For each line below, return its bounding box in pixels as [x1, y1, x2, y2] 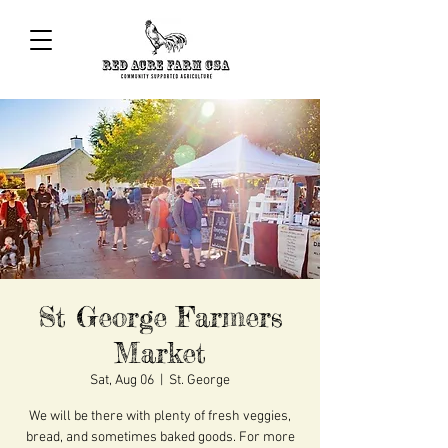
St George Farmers [37, 300, 283, 335]
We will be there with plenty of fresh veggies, [29, 408, 291, 426]
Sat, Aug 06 [90, 372, 154, 390]
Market [114, 336, 206, 371]
